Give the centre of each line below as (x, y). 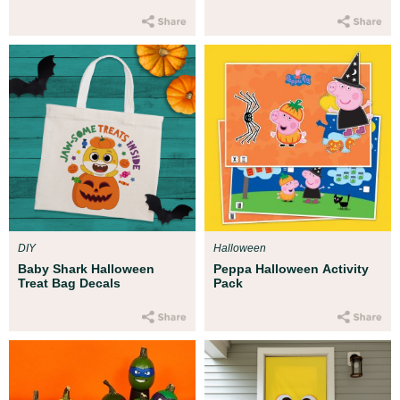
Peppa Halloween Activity (291, 268)
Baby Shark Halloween (86, 268)
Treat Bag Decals (69, 283)
